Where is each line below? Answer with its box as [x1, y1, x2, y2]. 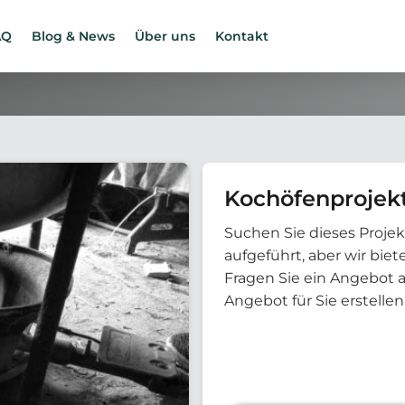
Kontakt [215, 28, 268, 44]
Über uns [135, 28, 195, 44]
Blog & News [32, 28, 115, 44]
